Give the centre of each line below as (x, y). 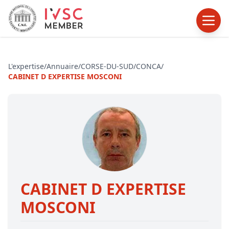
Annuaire (62, 66)
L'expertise (26, 66)
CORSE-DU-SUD (107, 66)
